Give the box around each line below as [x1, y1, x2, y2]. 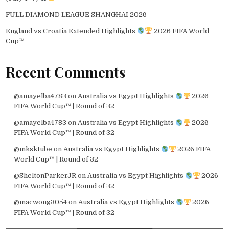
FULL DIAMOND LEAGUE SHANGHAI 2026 [6, 10, 147, 18]
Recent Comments [6, 62, 126, 82]
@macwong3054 [13, 198, 67, 207]
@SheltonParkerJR [13, 172, 76, 180]
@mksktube [13, 145, 52, 153]
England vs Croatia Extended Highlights [6, 27, 138, 35]
